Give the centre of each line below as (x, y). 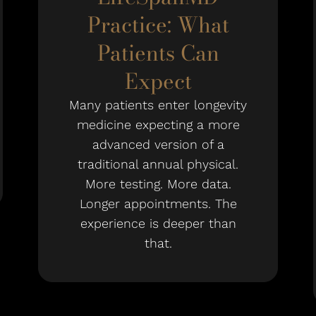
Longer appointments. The (158, 203)
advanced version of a (158, 144)
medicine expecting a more (158, 124)
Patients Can (158, 53)
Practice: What (158, 25)
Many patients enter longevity (158, 105)
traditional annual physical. (158, 164)
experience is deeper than (158, 223)
